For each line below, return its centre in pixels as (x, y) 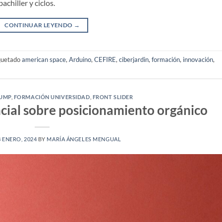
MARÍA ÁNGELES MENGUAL (84, 139)
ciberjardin (134, 59)
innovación (198, 59)
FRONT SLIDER (113, 97)
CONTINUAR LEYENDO (39, 25)
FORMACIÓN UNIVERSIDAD (52, 97)
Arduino (80, 59)
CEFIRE (105, 59)
